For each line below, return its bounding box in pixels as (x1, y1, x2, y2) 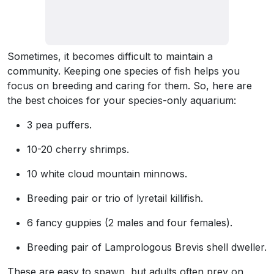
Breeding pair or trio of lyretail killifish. (27, 192, 203, 205)
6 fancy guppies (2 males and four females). (27, 217, 232, 229)
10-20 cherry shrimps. (27, 143, 129, 156)
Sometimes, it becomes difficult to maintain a (7, 50, 213, 63)
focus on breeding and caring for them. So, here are (7, 80, 252, 92)
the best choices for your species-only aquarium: (7, 94, 236, 107)
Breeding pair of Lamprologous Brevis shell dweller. (27, 241, 267, 254)
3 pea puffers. (27, 119, 92, 131)
